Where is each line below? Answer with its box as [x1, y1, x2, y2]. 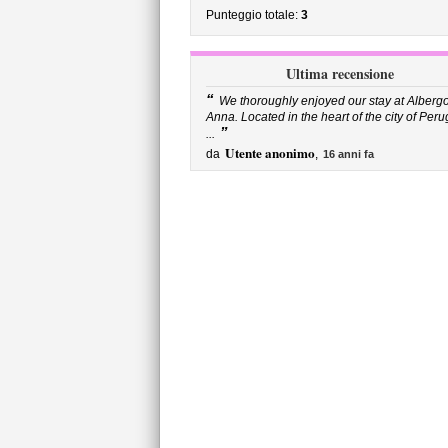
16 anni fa [322, 148, 374, 160]
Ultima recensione [285, 63, 394, 84]
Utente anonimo [224, 143, 315, 163]
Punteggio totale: [205, 8, 301, 22]
